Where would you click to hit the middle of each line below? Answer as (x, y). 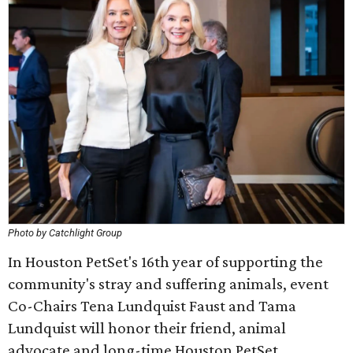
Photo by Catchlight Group (65, 233)
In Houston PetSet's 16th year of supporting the (165, 262)
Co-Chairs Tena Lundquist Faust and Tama (152, 306)
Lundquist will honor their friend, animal (147, 328)
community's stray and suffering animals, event (168, 284)
